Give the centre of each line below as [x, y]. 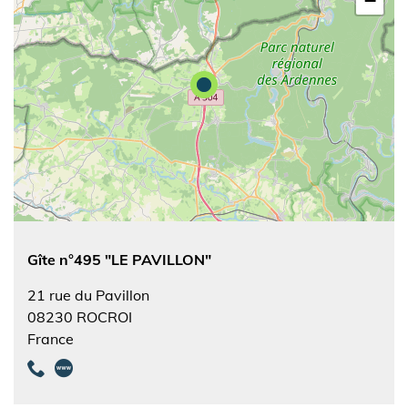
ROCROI [104, 317]
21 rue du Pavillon [88, 295]
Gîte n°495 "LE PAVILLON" [119, 260]
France [51, 339]
